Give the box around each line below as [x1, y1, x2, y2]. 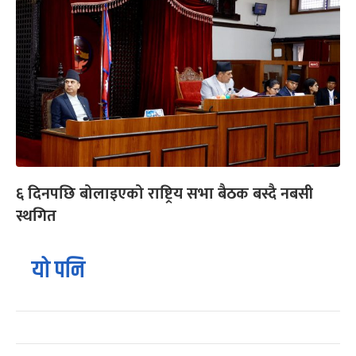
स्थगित [16, 202, 56, 230]
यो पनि [32, 252, 85, 288]
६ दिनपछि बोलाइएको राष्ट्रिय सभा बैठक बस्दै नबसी [16, 180, 313, 207]
